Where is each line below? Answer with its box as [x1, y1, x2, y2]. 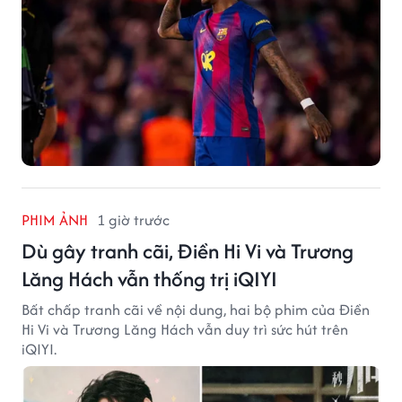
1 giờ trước [97, 209, 170, 232]
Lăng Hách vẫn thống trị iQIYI [22, 264, 277, 294]
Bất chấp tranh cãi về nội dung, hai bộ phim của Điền [22, 299, 370, 321]
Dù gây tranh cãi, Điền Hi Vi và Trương [22, 236, 354, 267]
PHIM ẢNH [22, 209, 88, 232]
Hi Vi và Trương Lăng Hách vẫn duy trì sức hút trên [22, 319, 348, 341]
